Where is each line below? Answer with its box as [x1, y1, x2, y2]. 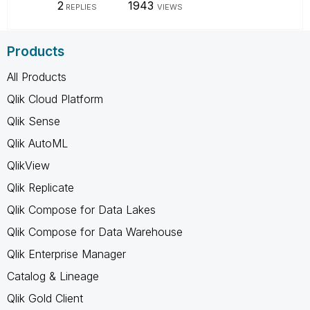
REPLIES [63, 1, 97, 12]
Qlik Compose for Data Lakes [7, 202, 156, 217]
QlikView [7, 158, 50, 172]
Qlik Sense [7, 113, 60, 128]
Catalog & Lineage [7, 268, 99, 283]
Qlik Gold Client [7, 291, 83, 305]
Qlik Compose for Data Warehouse [7, 224, 183, 239]
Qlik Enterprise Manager [7, 246, 126, 261]
